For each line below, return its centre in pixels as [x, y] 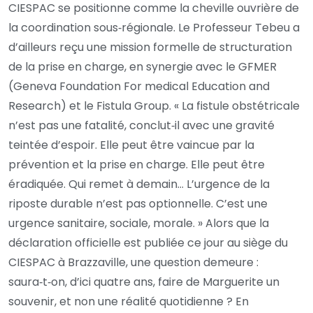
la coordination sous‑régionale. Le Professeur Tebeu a [154, 27]
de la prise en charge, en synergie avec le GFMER [143, 66]
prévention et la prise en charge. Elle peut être [137, 164]
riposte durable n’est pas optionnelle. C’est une [138, 203]
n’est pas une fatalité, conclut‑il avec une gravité [141, 125]
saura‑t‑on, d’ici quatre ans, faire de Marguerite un [144, 282]
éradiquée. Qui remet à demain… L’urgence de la [139, 184]
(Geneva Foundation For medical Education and [139, 86]
